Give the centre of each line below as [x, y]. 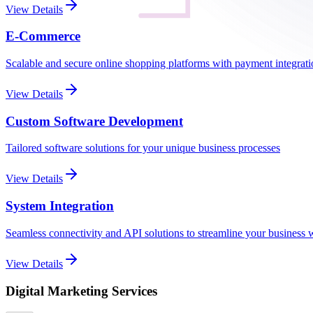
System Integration [60, 206]
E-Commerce [43, 36]
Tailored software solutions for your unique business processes [143, 148]
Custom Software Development [94, 121]
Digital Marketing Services [81, 291]
